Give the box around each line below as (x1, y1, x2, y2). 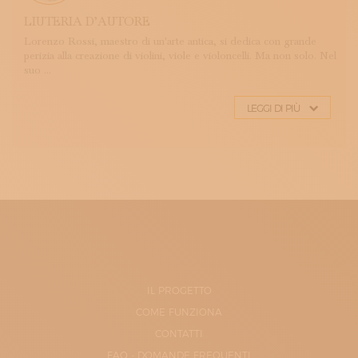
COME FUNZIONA (136, 306, 222, 318)
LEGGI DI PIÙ (247, 102, 300, 114)
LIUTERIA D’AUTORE (24, 14, 150, 29)
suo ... (24, 64, 51, 77)
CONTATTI (155, 328, 203, 340)
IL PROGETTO (146, 284, 212, 296)
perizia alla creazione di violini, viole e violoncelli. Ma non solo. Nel (24, 50, 336, 62)
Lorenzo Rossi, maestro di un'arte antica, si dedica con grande (24, 35, 316, 48)
